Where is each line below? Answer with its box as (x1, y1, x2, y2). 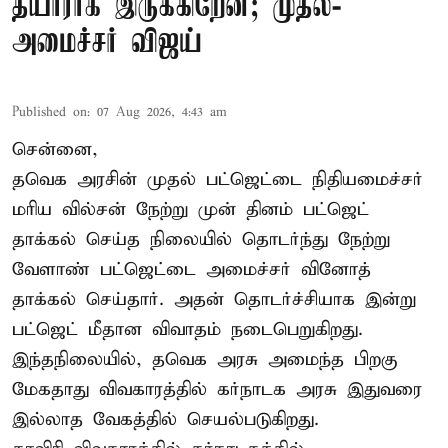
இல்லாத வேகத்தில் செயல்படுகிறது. (12, 408, 319, 432)
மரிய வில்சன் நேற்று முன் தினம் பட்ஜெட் (12, 198, 369, 222)
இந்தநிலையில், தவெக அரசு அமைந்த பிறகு (12, 348, 398, 372)
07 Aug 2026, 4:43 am (97, 104, 227, 122)
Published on (12, 104, 87, 122)
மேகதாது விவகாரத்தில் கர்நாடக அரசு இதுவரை (12, 378, 422, 402)
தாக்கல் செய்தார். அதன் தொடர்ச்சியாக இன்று (12, 288, 416, 312)
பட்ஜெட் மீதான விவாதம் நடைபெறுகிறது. (12, 318, 363, 342)
